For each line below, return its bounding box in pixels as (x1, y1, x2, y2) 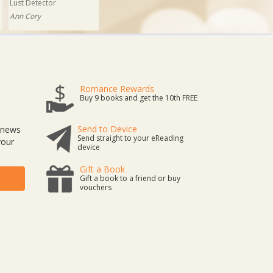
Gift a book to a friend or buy (80, 173, 180, 183)
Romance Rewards (80, 83, 154, 94)
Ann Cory (10, 11, 41, 21)
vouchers (80, 182, 112, 193)
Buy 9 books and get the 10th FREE (80, 93, 197, 103)
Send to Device (77, 123, 137, 135)
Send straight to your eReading (77, 133, 183, 143)
